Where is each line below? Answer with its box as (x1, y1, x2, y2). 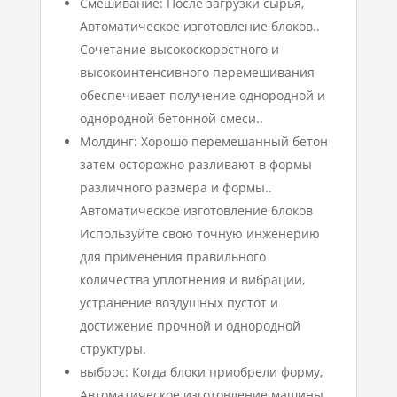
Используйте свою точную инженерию (79, 225, 320, 243)
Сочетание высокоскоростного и (79, 41, 279, 58)
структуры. (79, 340, 146, 358)
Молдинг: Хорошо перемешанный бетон (79, 133, 328, 151)
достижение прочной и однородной (79, 317, 300, 335)
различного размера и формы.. (79, 179, 272, 197)
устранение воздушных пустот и (79, 294, 278, 312)
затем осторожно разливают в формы (79, 156, 312, 174)
